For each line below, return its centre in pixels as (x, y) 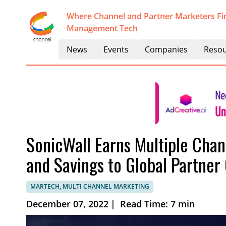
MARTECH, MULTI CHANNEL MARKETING (90, 186)
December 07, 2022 (67, 204)
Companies (166, 49)
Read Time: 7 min (156, 204)
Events (116, 49)
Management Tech (102, 28)
